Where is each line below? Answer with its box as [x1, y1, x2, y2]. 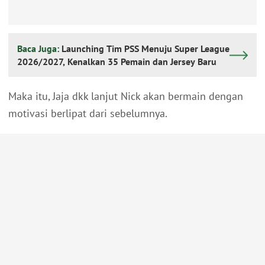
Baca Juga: [17, 43, 62, 55]
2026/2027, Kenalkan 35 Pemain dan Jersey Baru [17, 56, 216, 68]
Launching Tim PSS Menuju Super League [62, 43, 230, 55]
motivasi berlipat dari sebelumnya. [8, 106, 167, 121]
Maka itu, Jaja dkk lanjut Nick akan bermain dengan [8, 89, 243, 104]
